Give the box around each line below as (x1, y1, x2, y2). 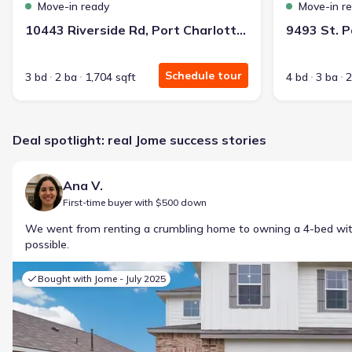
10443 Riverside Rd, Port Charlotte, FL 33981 (236, 22, 246, 38)
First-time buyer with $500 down (63, 196, 207, 208)
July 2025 (126, 273, 166, 284)
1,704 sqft (85, 70, 136, 84)
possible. (25, 237, 69, 251)
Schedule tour (165, 68, 242, 82)
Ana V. (63, 178, 103, 193)
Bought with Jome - (38, 273, 126, 284)
